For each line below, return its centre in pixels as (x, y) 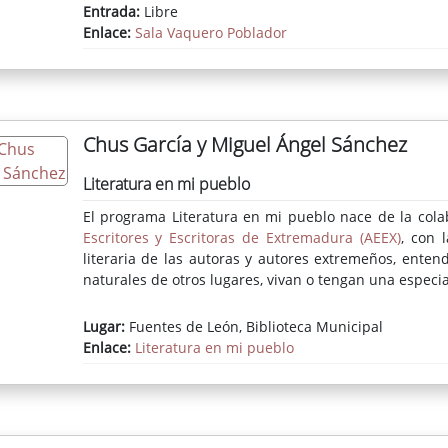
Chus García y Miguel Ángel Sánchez (244, 145)
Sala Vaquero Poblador (210, 33)
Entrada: (111, 12)
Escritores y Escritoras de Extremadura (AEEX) (241, 238)
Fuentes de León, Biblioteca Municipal (253, 327)
